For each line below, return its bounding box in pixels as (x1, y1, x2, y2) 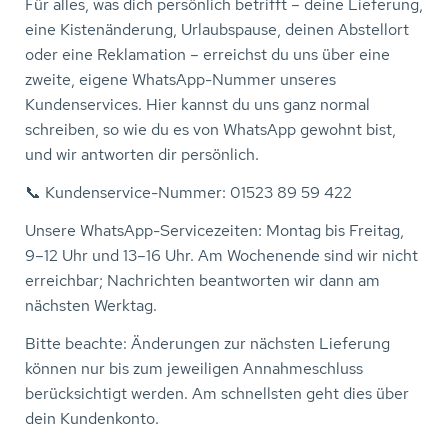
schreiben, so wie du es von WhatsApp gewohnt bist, (25, 119, 396, 140)
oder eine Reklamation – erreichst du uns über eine (25, 44, 390, 65)
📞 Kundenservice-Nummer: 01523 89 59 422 (25, 182, 352, 203)
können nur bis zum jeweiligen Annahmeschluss (25, 358, 363, 379)
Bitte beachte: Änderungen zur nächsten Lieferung (25, 333, 390, 354)
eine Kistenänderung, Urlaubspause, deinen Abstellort (25, 19, 409, 40)
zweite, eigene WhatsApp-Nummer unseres (25, 69, 336, 90)
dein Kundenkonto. (25, 408, 159, 429)
